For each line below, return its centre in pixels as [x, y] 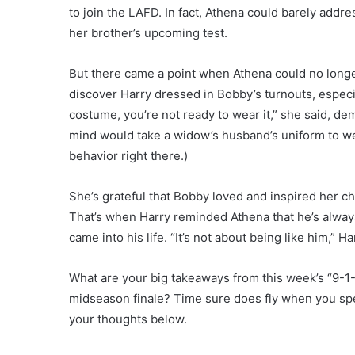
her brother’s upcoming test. [148, 32]
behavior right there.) [128, 155]
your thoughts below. [128, 319]
